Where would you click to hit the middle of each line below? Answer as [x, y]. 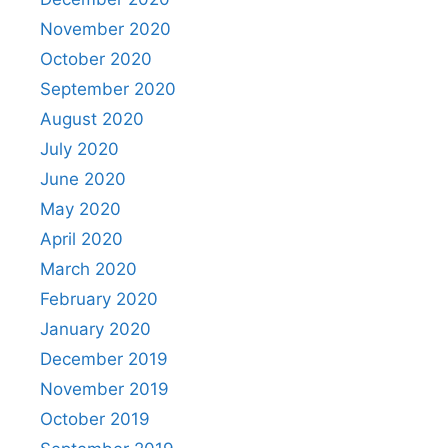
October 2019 [95, 418]
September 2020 [108, 88]
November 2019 [104, 388]
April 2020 [81, 238]
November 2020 [105, 28]
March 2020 [88, 268]
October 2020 [96, 58]
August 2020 [92, 118]
